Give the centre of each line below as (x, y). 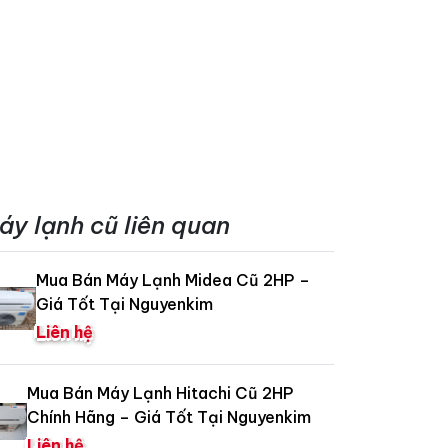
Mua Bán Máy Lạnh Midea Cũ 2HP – (173, 280)
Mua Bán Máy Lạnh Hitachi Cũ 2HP (161, 393)
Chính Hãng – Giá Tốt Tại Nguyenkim (169, 417)
